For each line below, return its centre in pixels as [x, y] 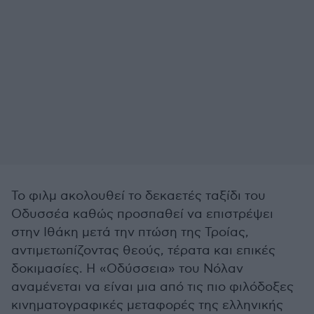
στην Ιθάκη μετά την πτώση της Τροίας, [130, 232]
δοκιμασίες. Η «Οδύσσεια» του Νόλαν [127, 269]
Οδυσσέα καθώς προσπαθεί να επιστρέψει [142, 214]
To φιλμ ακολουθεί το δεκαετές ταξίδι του [138, 196]
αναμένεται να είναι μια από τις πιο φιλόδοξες [152, 287]
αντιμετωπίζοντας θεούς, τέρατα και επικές [143, 251]
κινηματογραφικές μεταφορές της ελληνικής [147, 305]
